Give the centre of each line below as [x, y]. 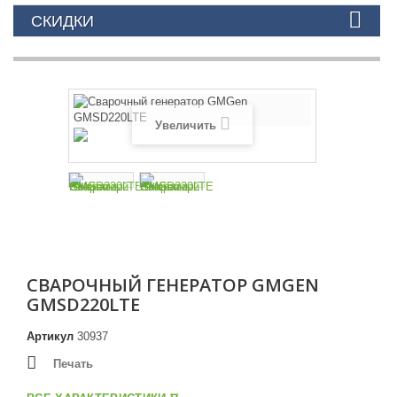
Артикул [50, 336]
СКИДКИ [62, 21]
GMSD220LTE [83, 304]
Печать [73, 364]
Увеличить [185, 125]
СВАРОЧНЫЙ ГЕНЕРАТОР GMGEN [173, 285]
